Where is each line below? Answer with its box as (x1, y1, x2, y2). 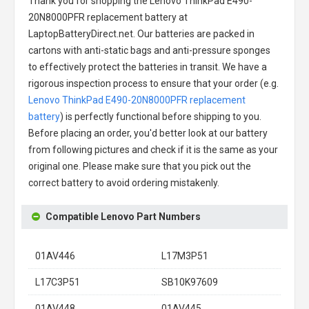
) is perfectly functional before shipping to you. (60, 110, 261, 122)
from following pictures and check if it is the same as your (28, 143, 278, 155)
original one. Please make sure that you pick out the (28, 160, 251, 172)
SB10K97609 (161, 276, 218, 288)
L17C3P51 (35, 276, 80, 288)
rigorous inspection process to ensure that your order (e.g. (28, 77, 279, 89)
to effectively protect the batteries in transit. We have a (28, 61, 267, 72)
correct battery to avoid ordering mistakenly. (28, 177, 219, 188)
